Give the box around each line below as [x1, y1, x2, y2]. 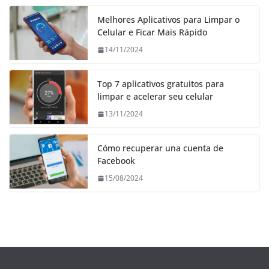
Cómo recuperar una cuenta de [97, 142, 223, 154]
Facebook [97, 155, 135, 167]
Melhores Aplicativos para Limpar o [97, 14, 240, 26]
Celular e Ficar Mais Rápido [97, 26, 207, 38]
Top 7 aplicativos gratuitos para [97, 78, 224, 90]
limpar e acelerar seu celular [97, 91, 213, 103]
